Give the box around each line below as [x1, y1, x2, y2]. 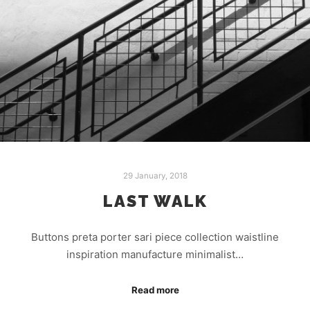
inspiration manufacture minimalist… [66, 248, 244, 262]
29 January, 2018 [122, 170, 188, 181]
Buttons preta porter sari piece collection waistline [31, 230, 279, 244]
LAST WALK [102, 191, 208, 211]
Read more [131, 284, 179, 295]
